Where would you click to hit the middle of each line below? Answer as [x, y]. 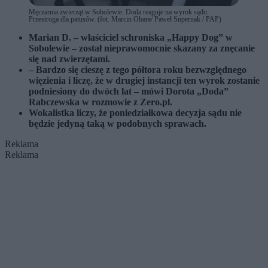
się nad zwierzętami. [69, 59]
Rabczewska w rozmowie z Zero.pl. [100, 102]
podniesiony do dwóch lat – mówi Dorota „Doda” [129, 92]
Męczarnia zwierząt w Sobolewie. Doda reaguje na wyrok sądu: [119, 12]
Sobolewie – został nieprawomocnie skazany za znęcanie [142, 48]
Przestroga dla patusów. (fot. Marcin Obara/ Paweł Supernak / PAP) [125, 19]
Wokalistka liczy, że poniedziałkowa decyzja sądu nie [135, 113]
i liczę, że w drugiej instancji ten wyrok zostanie [164, 81]
